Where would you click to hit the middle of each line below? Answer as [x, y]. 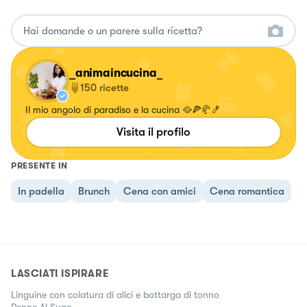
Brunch [94, 192]
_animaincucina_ [116, 73]
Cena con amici [160, 192]
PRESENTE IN [39, 166]
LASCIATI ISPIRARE [60, 274]
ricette [114, 88]
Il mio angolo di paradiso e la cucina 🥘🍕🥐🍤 [123, 110]
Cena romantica [247, 192]
